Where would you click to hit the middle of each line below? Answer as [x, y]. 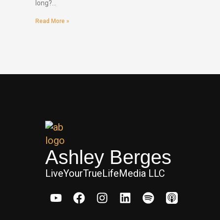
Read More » [52, 21]
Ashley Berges [108, 157]
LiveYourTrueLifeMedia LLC [105, 174]
